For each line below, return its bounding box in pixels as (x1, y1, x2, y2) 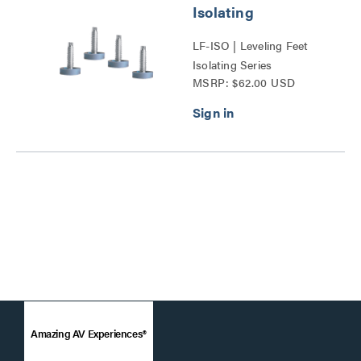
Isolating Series (193, 56, 272, 73)
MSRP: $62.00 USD (193, 74, 296, 90)
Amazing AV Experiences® (31, 326, 147, 341)
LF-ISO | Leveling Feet (193, 37, 309, 53)
